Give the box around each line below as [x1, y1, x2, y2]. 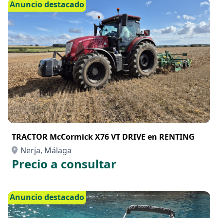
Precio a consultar [12, 156, 116, 172]
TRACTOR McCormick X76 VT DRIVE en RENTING [12, 131, 195, 142]
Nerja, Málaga [20, 145, 72, 156]
